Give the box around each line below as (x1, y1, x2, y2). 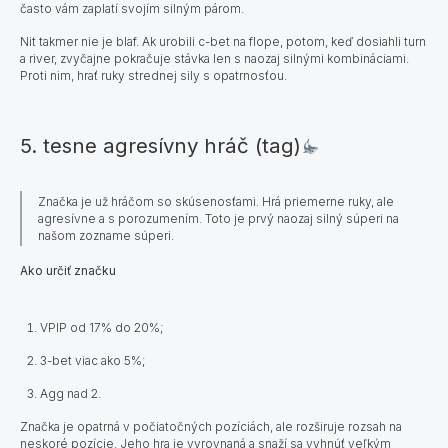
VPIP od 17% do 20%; (40, 319, 163, 335)
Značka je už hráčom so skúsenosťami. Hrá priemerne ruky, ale (38, 193, 394, 209)
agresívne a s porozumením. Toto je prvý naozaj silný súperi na (38, 210, 399, 226)
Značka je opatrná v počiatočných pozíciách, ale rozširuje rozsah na (20, 418, 402, 434)
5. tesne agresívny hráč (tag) (20, 132, 301, 158)
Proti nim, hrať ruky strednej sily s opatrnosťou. (20, 67, 287, 83)
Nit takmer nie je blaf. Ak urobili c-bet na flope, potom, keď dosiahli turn (20, 33, 426, 49)
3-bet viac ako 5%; (40, 352, 145, 368)
